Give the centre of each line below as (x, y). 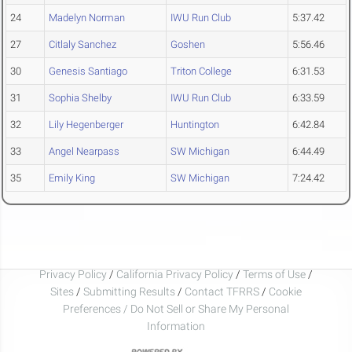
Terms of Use (274, 274)
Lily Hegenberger (86, 125)
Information (176, 326)
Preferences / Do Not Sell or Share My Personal (176, 308)
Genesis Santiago (88, 71)
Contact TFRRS (223, 291)
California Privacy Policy (175, 274)
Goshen (188, 45)
